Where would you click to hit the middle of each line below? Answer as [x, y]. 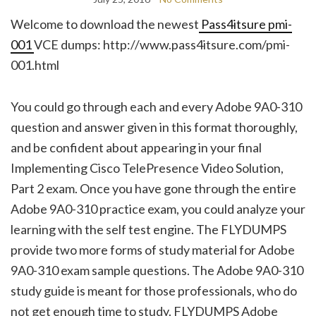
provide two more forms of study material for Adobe [153, 249]
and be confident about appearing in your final [136, 147]
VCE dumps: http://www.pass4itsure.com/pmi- [162, 44]
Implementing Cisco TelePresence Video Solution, [147, 168]
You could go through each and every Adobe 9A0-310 [156, 106]
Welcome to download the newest [105, 24]
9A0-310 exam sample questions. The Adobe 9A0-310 [157, 270]
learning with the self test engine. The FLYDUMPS [148, 229]
